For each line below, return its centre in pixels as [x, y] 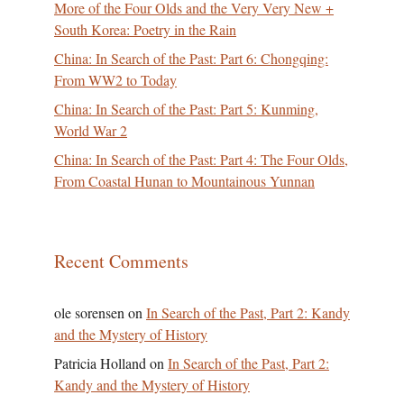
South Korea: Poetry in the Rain [145, 29]
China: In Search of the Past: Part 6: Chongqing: [191, 58]
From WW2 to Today [115, 80]
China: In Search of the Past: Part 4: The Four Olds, [201, 159]
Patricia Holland [100, 363]
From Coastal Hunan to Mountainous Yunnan [184, 181]
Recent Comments [121, 261]
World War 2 [91, 130]
